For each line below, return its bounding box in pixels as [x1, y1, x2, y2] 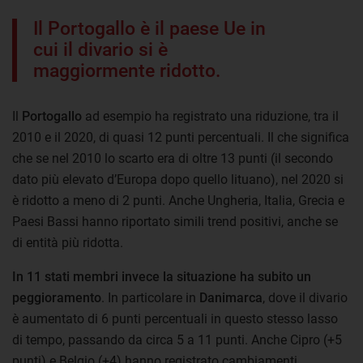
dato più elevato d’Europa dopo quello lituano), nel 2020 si [12, 171, 344, 187]
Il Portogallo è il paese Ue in [33, 17, 266, 40]
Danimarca [199, 289, 263, 305]
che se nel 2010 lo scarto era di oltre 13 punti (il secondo [12, 150, 333, 166]
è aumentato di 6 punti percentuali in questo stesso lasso [12, 310, 338, 327]
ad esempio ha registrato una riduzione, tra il [82, 108, 339, 124]
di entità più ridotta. [12, 234, 123, 250]
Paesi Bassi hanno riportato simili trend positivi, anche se [12, 213, 338, 229]
